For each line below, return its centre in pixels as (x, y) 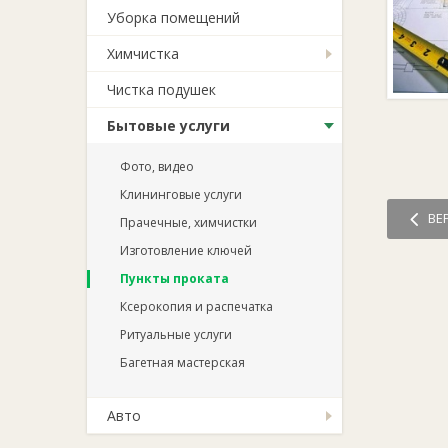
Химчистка (143, 53)
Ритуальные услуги (176, 334)
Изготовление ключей (186, 250)
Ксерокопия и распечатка (196, 306)
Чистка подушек (161, 89)
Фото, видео (157, 166)
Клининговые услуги (181, 194)
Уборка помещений (173, 17)
